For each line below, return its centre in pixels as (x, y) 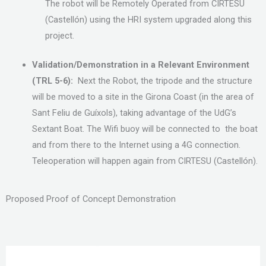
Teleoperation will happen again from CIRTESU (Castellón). (145, 161)
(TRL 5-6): (55, 81)
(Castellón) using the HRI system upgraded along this (148, 20)
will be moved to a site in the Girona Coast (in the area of (143, 97)
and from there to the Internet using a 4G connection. (136, 145)
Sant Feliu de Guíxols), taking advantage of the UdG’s (134, 113)
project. (61, 36)
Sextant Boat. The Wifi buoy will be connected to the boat (145, 129)
